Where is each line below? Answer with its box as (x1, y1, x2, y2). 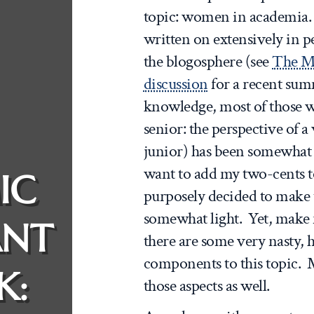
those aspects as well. (143, 275, 270, 297)
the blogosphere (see (143, 50, 273, 73)
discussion (143, 73, 208, 95)
